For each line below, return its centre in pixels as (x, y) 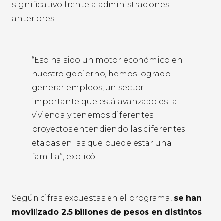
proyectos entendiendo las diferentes (109, 129)
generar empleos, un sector (88, 88)
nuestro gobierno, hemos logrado (101, 74)
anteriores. (34, 19)
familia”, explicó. (64, 157)
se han (188, 198)
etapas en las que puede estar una (102, 143)
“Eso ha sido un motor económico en (107, 60)
